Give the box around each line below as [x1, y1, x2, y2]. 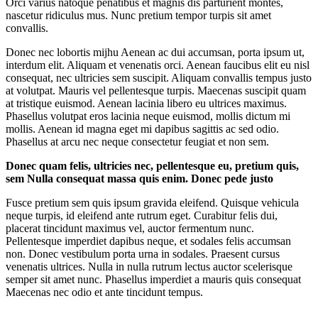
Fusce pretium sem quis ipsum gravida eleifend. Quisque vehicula [6, 197, 299, 209]
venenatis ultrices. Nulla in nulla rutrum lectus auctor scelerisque [6, 261, 292, 273]
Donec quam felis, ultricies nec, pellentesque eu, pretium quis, [6, 160, 299, 172]
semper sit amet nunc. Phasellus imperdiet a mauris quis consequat [6, 273, 301, 285]
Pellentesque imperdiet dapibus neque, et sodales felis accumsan [6, 235, 291, 247]
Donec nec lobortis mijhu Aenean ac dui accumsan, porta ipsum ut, [6, 46, 305, 58]
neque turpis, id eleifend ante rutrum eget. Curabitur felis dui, [6, 209, 278, 221]
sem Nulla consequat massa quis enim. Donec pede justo [6, 172, 273, 185]
